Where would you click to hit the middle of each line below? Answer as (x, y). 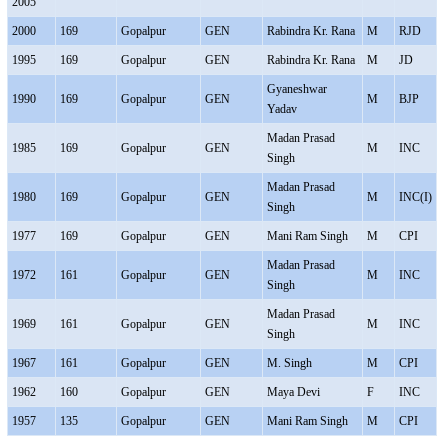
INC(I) (415, 197)
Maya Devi (293, 392)
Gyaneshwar (296, 89)
